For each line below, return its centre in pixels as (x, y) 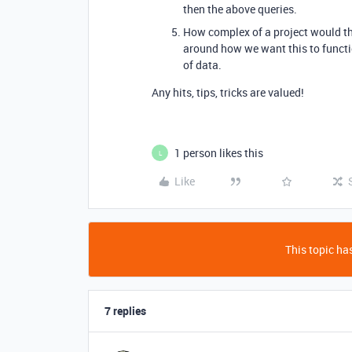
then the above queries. (240, 9)
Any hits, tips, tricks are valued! (228, 92)
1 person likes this (219, 153)
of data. (202, 65)
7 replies (125, 311)
